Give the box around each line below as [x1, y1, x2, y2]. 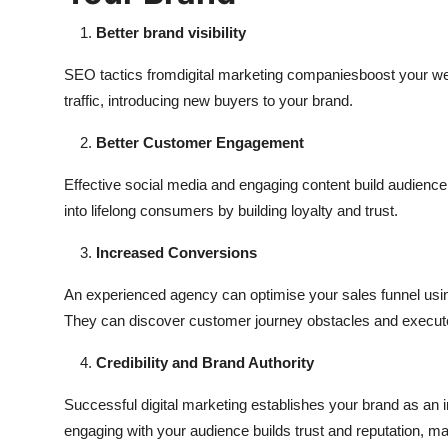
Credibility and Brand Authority [96, 354, 314, 372]
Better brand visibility [96, 24, 246, 42]
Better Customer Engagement [96, 134, 304, 152]
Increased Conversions [96, 244, 257, 262]
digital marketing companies [177, 66, 359, 84]
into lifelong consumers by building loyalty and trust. [64, 202, 398, 220]
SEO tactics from [64, 66, 177, 84]
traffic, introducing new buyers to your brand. [64, 92, 353, 110]
